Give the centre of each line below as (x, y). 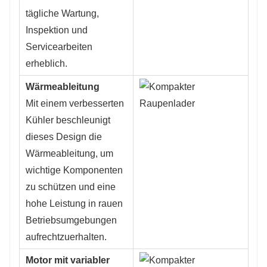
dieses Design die (64, 136)
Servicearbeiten (59, 46)
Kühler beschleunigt (68, 120)
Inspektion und (57, 30)
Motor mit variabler (68, 260)
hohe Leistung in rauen (74, 203)
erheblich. (46, 63)
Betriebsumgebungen (71, 220)
